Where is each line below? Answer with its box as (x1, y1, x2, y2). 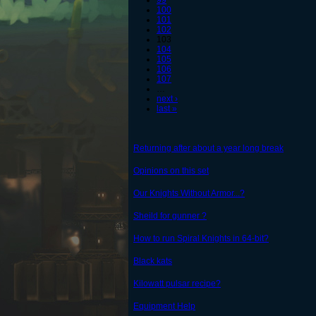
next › (157, 94, 178, 104)
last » (157, 104, 177, 114)
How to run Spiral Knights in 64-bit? (133, 233, 269, 244)
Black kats (133, 256, 172, 267)
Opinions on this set (133, 166, 209, 176)
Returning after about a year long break (133, 143, 284, 154)
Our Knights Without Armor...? (133, 188, 245, 199)
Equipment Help (133, 301, 195, 312)
